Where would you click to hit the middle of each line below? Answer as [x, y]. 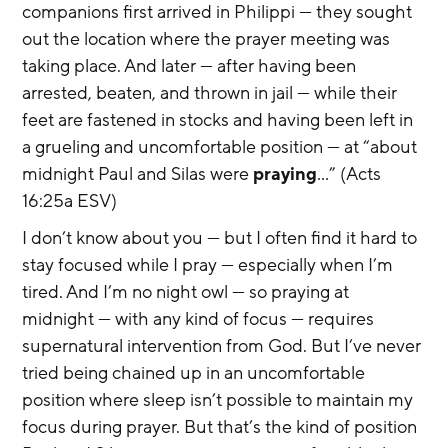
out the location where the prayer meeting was [208, 39]
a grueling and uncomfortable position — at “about [222, 147]
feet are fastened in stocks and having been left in [220, 120]
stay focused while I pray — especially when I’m [210, 265]
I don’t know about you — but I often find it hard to [222, 238]
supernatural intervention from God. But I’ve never [224, 346]
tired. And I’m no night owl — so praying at [188, 292]
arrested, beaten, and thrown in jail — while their [212, 93]
